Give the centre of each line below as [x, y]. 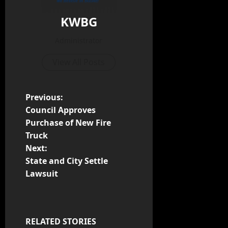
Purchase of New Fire [68, 122]
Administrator [79, 40]
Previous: [44, 97]
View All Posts [79, 62]
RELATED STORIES [61, 221]
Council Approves [61, 110]
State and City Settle [67, 161]
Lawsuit [42, 173]
